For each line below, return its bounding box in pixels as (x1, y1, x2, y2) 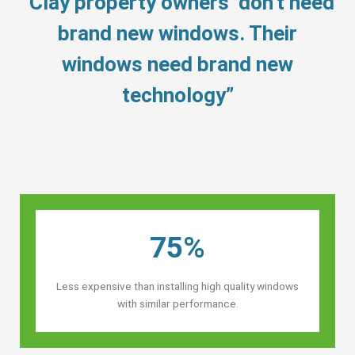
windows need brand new (62, 52, 293, 76)
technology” (121, 82, 234, 107)
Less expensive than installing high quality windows (56, 279, 299, 292)
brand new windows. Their (58, 21, 297, 45)
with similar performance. (116, 296, 239, 310)
